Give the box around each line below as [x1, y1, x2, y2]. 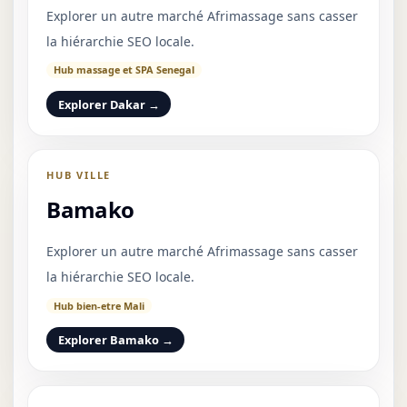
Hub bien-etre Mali [53, 298, 144, 313]
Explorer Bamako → [57, 332, 174, 349]
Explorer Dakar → [57, 95, 160, 113]
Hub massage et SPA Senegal [53, 63, 194, 77]
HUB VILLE [46, 168, 112, 183]
